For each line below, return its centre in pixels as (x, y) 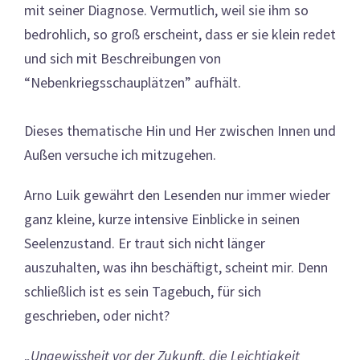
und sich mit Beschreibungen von (123, 58)
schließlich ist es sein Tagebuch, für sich (143, 291)
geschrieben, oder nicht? (97, 315)
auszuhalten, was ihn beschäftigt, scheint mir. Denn (176, 267)
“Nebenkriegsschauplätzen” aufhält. (133, 82)
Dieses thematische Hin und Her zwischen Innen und (180, 130)
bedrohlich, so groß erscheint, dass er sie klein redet (180, 34)
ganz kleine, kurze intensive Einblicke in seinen (162, 219)
